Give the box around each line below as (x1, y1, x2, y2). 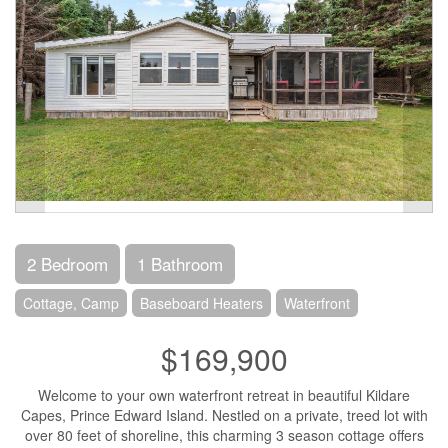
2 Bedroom (27, 250, 108, 276)
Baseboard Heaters (140, 292, 263, 313)
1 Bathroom (137, 250, 223, 276)
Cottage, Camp (23, 292, 119, 313)
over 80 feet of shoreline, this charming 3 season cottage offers (24, 424, 424, 445)
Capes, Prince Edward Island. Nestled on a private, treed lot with (20, 404, 428, 425)
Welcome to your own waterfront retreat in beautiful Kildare (38, 384, 410, 405)
